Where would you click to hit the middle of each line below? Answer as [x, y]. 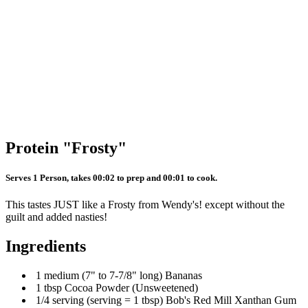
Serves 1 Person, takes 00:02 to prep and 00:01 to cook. [111, 178]
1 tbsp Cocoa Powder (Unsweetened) [115, 288]
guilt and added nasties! [56, 217]
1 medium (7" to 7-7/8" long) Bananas [118, 276]
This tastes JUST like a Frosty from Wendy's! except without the [145, 205]
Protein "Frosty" [66, 148]
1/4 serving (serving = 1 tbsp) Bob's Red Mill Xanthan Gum [165, 300]
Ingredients [46, 246]
